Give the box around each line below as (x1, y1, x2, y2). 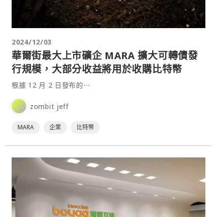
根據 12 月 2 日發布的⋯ (12, 80, 91, 90)
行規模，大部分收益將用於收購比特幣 (12, 62, 182, 76)
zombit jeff (30, 101, 69, 111)
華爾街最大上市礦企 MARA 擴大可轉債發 (12, 49, 198, 62)
